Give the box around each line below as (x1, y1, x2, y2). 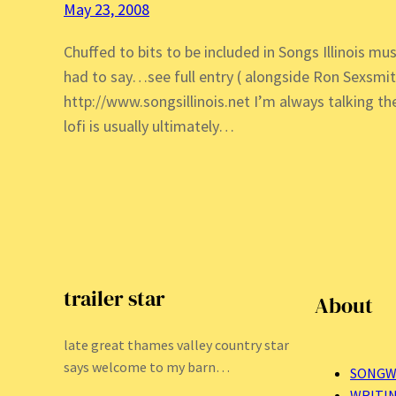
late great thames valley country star (64, 335, 289, 354)
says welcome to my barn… (64, 357, 230, 376)
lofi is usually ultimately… (64, 115, 234, 136)
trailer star (64, 283, 165, 313)
